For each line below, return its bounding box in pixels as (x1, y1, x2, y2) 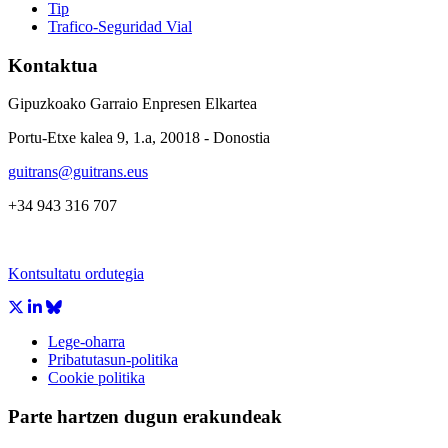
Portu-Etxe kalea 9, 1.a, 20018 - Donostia (8, 129, 270, 147)
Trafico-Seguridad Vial (48, 17, 192, 35)
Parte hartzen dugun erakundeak (8, 406, 282, 427)
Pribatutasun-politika (48, 351, 178, 369)
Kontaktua (8, 54, 98, 76)
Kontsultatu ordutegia (8, 265, 144, 283)
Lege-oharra (48, 333, 125, 351)
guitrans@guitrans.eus (8, 163, 148, 181)
